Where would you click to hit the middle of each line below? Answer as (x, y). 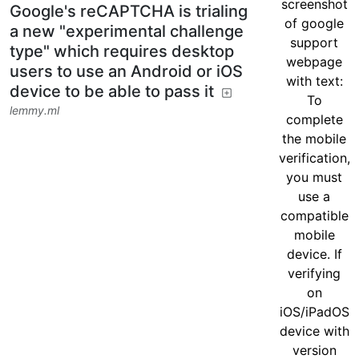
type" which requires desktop (122, 51)
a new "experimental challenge (127, 31)
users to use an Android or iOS (126, 71)
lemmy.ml (34, 110)
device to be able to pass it (112, 91)
